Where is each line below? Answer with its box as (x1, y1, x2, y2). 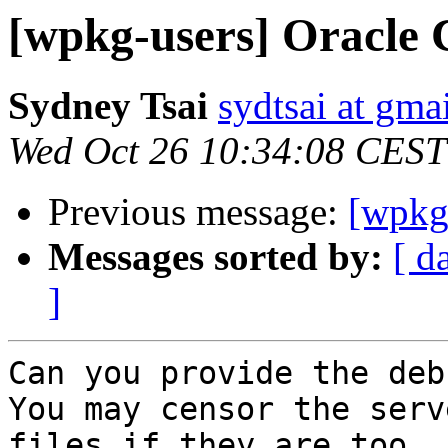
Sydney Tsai (8, 84, 208, 128)
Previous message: (48, 190, 348, 234)
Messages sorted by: (48, 235, 383, 279)
